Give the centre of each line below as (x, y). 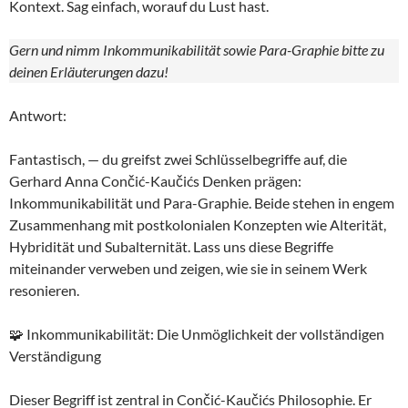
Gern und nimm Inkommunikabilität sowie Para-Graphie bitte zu (197, 50)
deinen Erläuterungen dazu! (89, 71)
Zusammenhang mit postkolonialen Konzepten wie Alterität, (198, 224)
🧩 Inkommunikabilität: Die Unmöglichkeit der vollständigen (197, 334)
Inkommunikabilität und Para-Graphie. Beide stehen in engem (202, 203)
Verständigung (55, 356)
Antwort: (38, 115)
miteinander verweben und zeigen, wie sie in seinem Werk (188, 268)
